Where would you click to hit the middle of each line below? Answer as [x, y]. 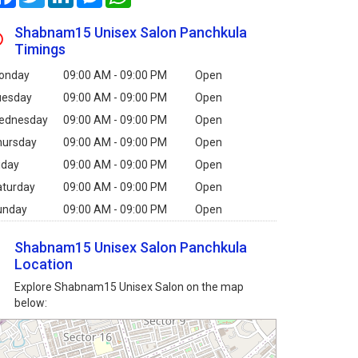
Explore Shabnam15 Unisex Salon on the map [129, 287]
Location [44, 265]
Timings [40, 50]
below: [31, 303]
